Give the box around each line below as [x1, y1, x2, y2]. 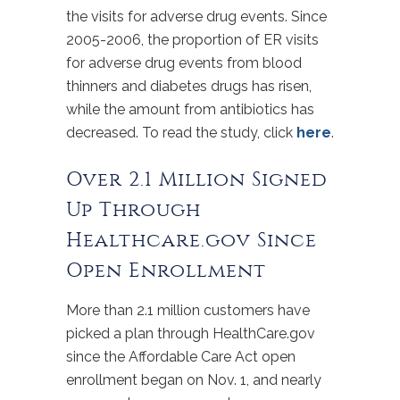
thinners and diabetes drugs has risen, [66, 78, 312, 95]
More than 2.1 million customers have [66, 302, 310, 319]
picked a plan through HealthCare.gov [66, 325, 315, 342]
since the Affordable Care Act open [66, 348, 296, 365]
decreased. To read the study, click [66, 124, 296, 141]
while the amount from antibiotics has [66, 101, 314, 118]
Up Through [66, 198, 201, 221]
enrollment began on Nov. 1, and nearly [66, 371, 321, 388]
